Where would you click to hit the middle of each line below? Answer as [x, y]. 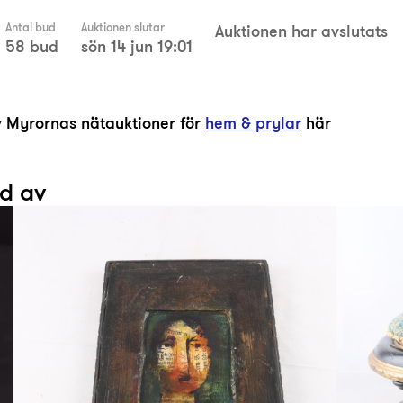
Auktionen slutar [123, 27]
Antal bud [31, 27]
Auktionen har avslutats [301, 31]
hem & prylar [253, 123]
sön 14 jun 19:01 [137, 46]
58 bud [32, 46]
